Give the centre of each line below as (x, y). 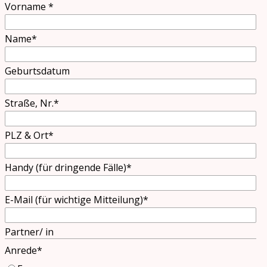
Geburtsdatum (37, 71)
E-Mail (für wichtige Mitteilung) (74, 199)
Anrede (21, 250)
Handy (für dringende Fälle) (66, 167)
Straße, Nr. (29, 103)
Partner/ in (29, 232)
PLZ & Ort (27, 135)
